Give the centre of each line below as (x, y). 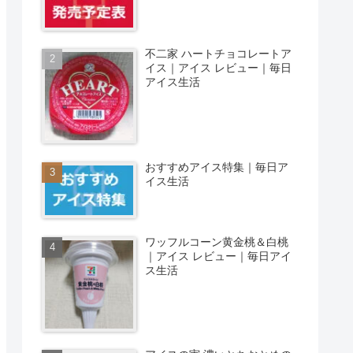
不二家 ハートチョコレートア (219, 54)
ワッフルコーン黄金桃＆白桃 (217, 242)
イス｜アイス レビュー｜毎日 (219, 68)
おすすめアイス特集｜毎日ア (217, 167)
